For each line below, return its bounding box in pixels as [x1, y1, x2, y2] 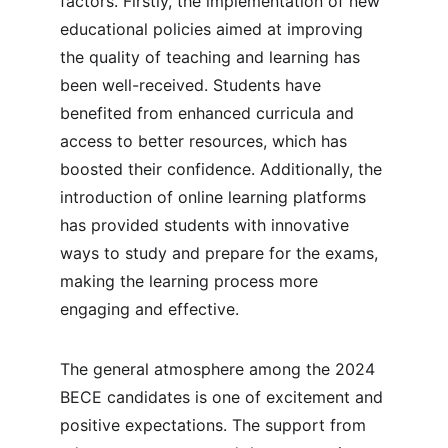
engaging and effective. [60, 299, 239, 319]
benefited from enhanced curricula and [60, 103, 359, 123]
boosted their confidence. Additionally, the [60, 159, 387, 179]
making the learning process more [60, 271, 323, 291]
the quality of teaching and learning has [60, 47, 365, 67]
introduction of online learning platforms [60, 187, 371, 207]
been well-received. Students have [60, 75, 326, 95]
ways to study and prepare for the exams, [60, 243, 383, 263]
